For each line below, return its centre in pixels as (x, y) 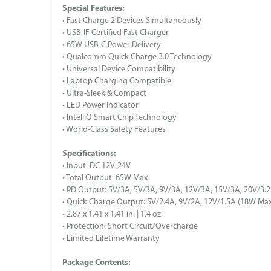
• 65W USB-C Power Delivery (112, 45)
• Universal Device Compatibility (119, 69)
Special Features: (93, 8)
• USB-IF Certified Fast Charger (116, 33)
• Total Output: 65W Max (105, 178)
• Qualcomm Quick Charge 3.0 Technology (137, 57)
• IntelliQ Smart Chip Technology (119, 117)
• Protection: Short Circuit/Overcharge (130, 226)
